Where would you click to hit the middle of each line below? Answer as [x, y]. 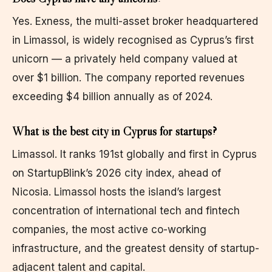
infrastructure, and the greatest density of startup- [136, 248]
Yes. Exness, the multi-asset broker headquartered [135, 21]
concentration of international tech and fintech [126, 210]
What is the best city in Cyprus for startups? [114, 131]
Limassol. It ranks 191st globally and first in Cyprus [134, 154]
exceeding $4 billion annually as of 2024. [112, 96]
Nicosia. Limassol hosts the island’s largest [117, 192]
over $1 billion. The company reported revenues [128, 77]
